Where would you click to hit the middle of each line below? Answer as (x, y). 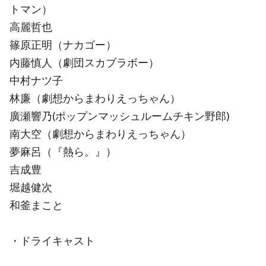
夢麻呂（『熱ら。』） (63, 151)
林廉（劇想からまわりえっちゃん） (95, 98)
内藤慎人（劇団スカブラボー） (84, 62)
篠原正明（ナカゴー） (63, 45)
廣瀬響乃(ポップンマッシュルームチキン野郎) (120, 116)
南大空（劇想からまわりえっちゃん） (100, 134)
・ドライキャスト (52, 240)
